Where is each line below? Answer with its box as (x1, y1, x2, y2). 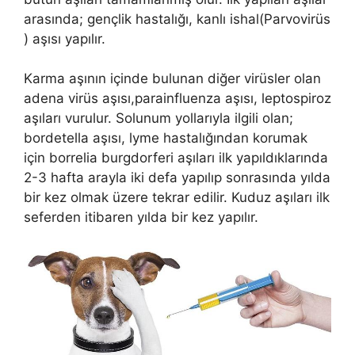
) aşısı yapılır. (24, 30, 105, 47)
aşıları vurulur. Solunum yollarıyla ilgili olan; (24, 110, 293, 127)
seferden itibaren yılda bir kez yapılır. (24, 209, 262, 226)
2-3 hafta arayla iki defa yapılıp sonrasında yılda (24, 170, 330, 186)
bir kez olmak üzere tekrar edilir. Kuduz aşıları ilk (24, 189, 330, 206)
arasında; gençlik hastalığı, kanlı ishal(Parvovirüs (24, 10, 330, 27)
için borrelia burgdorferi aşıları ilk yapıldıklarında (24, 150, 328, 166)
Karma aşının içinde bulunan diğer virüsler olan (24, 71, 321, 87)
